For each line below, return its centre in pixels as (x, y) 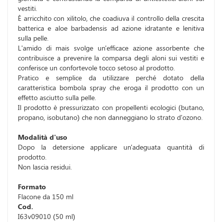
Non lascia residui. (45, 167)
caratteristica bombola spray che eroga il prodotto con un (111, 88)
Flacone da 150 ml (46, 197)
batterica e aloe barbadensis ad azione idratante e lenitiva (111, 28)
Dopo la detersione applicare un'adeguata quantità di (111, 147)
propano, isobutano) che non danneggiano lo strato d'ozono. (110, 117)
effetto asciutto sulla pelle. (57, 98)
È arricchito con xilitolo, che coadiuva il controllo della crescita (111, 18)
